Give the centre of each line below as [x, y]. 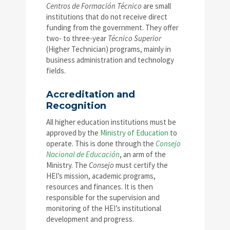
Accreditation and [91, 95]
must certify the [141, 165]
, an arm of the [143, 155]
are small [156, 6]
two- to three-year [77, 39]
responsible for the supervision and [103, 198]
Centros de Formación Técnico [94, 6]
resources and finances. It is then [100, 187]
